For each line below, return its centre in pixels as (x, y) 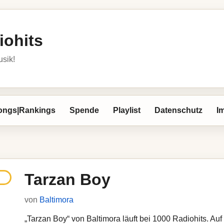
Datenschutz (178, 110)
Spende (84, 110)
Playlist (127, 110)
